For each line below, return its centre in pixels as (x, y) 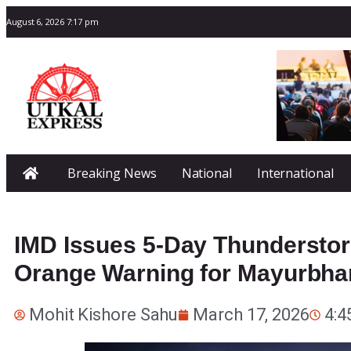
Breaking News (112, 173)
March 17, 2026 (251, 314)
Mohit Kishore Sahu (104, 314)
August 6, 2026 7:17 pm (52, 22)
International (295, 173)
